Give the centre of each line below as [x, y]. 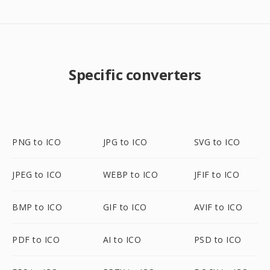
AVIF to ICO [218, 207]
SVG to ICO [217, 142]
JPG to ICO [125, 142]
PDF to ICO [36, 240]
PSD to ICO [218, 240]
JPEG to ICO [37, 174]
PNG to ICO [36, 142]
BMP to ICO [37, 207]
